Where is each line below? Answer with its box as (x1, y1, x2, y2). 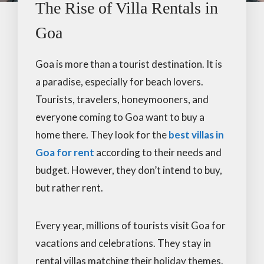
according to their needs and (94, 146, 222, 159)
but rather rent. (35, 181, 103, 194)
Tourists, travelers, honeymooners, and (35, 93, 209, 105)
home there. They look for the (35, 128, 169, 141)
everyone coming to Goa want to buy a (35, 110, 204, 123)
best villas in (169, 128, 224, 141)
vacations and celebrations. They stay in (35, 236, 211, 249)
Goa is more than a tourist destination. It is (35, 57, 222, 70)
